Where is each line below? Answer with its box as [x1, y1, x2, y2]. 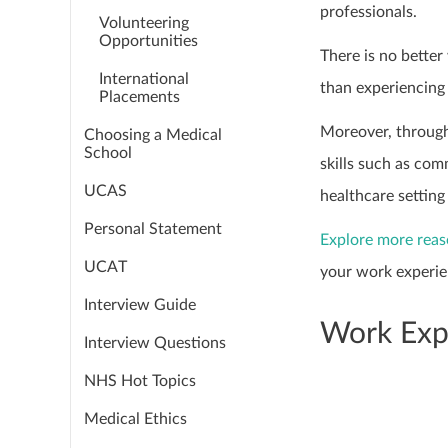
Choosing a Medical [84, 127, 222, 143]
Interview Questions [84, 335, 226, 351]
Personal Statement [84, 221, 222, 237]
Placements [99, 89, 180, 105]
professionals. [320, 4, 417, 20]
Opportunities [99, 33, 198, 49]
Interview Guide [84, 297, 196, 313]
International [99, 71, 189, 87]
